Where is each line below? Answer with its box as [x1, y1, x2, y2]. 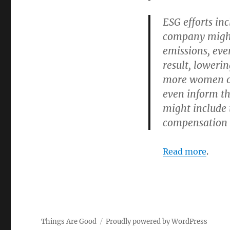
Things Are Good [41, 217, 97, 226]
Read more [162, 146, 206, 157]
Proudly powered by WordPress [106, 217, 208, 226]
